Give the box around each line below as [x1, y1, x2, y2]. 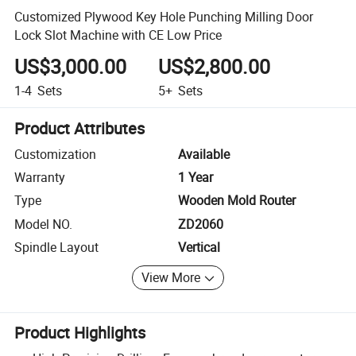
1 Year [178, 168, 213, 187]
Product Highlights [14, 322, 146, 344]
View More [141, 269, 201, 287]
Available [178, 145, 230, 163]
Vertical [178, 238, 220, 257]
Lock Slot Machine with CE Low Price [14, 25, 222, 44]
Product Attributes [14, 117, 145, 139]
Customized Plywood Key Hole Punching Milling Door [14, 7, 314, 25]
